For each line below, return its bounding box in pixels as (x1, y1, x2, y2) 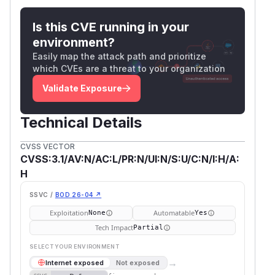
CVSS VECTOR (20, 141, 75, 151)
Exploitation (49, 207, 88, 217)
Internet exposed (45, 258, 104, 267)
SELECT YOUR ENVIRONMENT (29, 242, 119, 250)
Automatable (153, 207, 195, 217)
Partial (133, 223, 163, 231)
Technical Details (20, 113, 142, 131)
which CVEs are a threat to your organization (33, 63, 225, 74)
